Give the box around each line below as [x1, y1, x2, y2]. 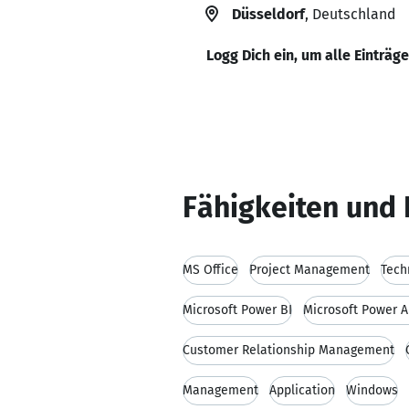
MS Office [183, 262, 238, 278]
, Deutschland [305, 5, 395, 23]
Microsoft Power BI [183, 302, 292, 318]
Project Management [249, 262, 370, 278]
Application [269, 383, 335, 398]
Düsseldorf [232, 5, 305, 23]
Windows [346, 383, 398, 398]
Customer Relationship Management [183, 342, 394, 358]
